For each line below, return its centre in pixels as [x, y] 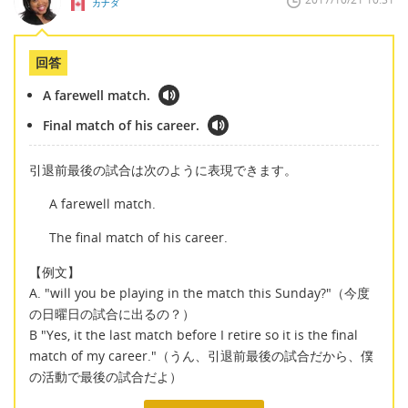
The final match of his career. [138, 238]
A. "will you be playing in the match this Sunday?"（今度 [199, 292]
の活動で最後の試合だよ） [106, 376]
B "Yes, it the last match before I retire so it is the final [194, 334]
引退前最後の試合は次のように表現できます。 [163, 169]
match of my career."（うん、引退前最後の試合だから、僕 [201, 355]
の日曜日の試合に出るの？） [112, 313]
